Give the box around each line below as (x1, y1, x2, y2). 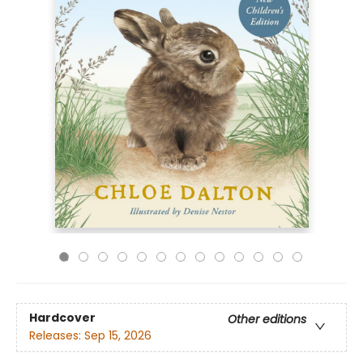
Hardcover (29, 310, 96, 327)
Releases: (29, 327, 84, 344)
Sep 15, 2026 (84, 327, 152, 344)
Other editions (228, 311, 306, 328)
